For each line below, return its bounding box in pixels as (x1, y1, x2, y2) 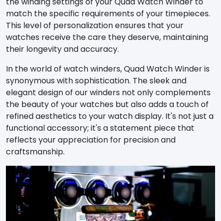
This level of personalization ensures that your (6, 19, 184, 31)
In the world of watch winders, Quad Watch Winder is (6, 63, 210, 74)
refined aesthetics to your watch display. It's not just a (6, 110, 214, 122)
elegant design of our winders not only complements (6, 86, 211, 98)
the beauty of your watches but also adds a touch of (6, 98, 209, 110)
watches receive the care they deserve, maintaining (6, 31, 208, 43)
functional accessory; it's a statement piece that (6, 122, 194, 134)
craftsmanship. (6, 146, 65, 157)
